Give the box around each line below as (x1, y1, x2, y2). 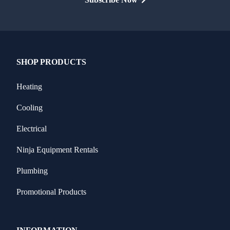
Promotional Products (16, 187, 86, 196)
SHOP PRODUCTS (16, 56, 86, 67)
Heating (16, 82, 42, 91)
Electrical (16, 124, 47, 133)
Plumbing (16, 166, 48, 175)
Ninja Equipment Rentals (16, 145, 98, 154)
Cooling (16, 103, 43, 112)
